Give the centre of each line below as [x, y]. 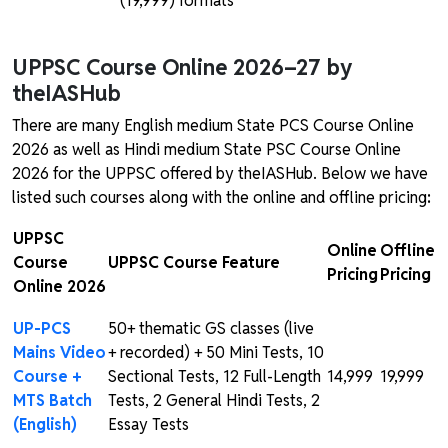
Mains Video [59, 353]
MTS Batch [52, 401]
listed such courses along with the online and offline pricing [219, 198]
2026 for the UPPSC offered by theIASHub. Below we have [220, 174]
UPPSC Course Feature [194, 263]
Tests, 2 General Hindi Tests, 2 [214, 401]
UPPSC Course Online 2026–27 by [182, 67]
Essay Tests [148, 425]
